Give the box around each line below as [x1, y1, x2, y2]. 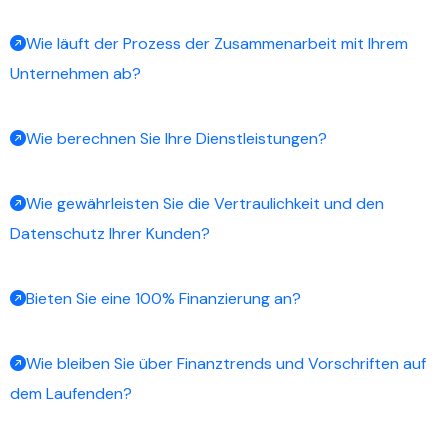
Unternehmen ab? [10, 62, 141, 84]
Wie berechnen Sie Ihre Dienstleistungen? [26, 127, 327, 149]
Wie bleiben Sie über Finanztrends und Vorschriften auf [26, 352, 426, 374]
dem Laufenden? [10, 382, 132, 404]
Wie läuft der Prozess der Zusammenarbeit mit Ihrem [26, 32, 408, 54]
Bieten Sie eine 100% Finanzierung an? [26, 287, 301, 309]
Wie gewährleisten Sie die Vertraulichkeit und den [26, 192, 384, 214]
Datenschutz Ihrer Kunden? [10, 222, 210, 244]
